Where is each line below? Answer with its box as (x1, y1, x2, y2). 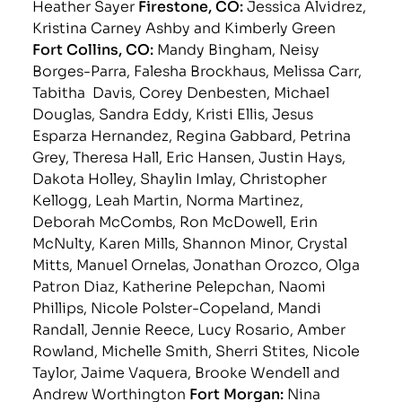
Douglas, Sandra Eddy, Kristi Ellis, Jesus (32, 101, 314, 123)
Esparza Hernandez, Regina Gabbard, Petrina (32, 123, 352, 144)
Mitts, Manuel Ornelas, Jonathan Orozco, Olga (32, 252, 361, 274)
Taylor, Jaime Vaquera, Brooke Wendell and (32, 360, 341, 381)
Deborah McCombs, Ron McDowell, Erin (32, 209, 319, 231)
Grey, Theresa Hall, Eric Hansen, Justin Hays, (32, 144, 346, 166)
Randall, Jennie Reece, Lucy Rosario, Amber (32, 317, 346, 338)
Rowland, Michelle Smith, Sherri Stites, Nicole (32, 338, 361, 360)
